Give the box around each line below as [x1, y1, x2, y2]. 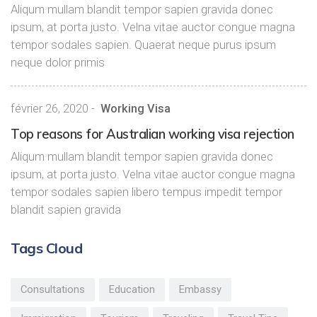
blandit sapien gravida [11, 202, 121, 217]
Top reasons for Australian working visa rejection [11, 126, 294, 142]
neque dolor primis [11, 55, 105, 69]
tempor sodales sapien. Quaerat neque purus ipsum [11, 38, 276, 52]
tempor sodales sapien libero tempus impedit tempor [11, 185, 282, 199]
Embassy [179, 283, 221, 296]
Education [109, 283, 155, 296]
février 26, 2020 [11, 102, 88, 115]
